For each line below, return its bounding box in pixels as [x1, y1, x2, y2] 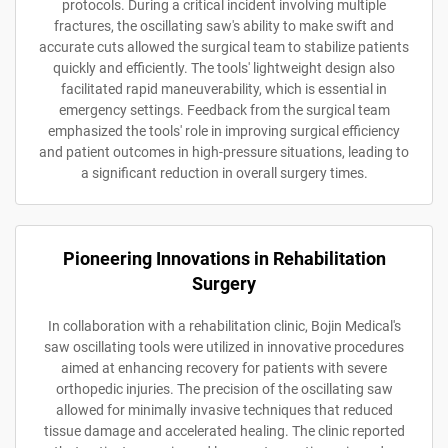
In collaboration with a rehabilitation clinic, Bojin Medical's [47, 317, 401, 334]
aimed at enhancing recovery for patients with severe [61, 359, 387, 376]
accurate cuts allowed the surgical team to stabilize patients [39, 38, 409, 55]
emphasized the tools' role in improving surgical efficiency [48, 122, 400, 139]
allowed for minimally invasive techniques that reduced [55, 401, 393, 418]
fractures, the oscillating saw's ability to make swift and [54, 17, 394, 34]
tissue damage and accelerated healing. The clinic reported [43, 422, 405, 439]
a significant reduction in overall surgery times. [80, 164, 368, 181]
